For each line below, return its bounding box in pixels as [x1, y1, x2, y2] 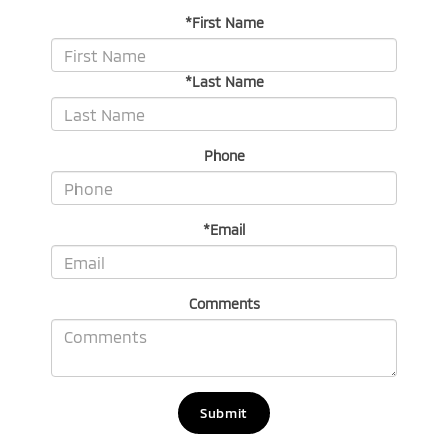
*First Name [184, 14, 264, 32]
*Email [203, 221, 245, 239]
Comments [188, 295, 260, 313]
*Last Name [184, 73, 264, 91]
